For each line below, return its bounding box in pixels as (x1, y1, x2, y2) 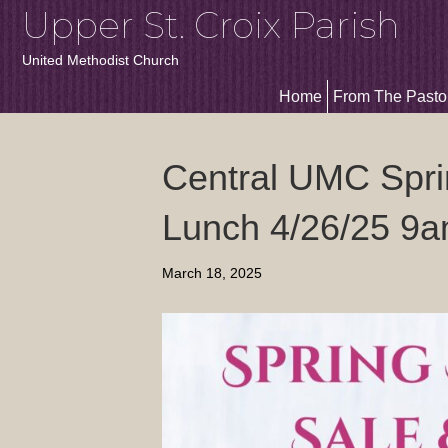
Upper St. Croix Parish (22, 3, 400, 47)
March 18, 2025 (162, 265, 262, 281)
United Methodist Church (22, 52, 179, 68)
